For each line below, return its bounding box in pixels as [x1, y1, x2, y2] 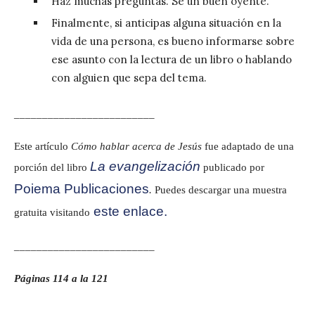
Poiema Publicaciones [14, 181, 149, 196]
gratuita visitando [14, 206, 90, 218]
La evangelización [90, 158, 200, 174]
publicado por [200, 161, 264, 173]
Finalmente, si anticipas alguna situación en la [51, 15, 281, 30]
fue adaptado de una [202, 140, 294, 152]
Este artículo [14, 140, 71, 152]
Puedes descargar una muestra [155, 184, 287, 195]
